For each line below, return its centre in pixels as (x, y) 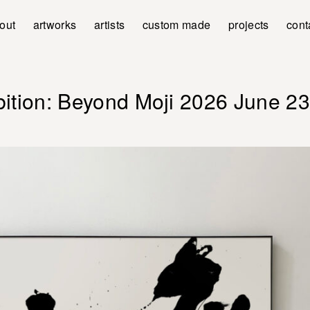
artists (109, 25)
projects (248, 25)
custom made (176, 25)
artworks (55, 25)
